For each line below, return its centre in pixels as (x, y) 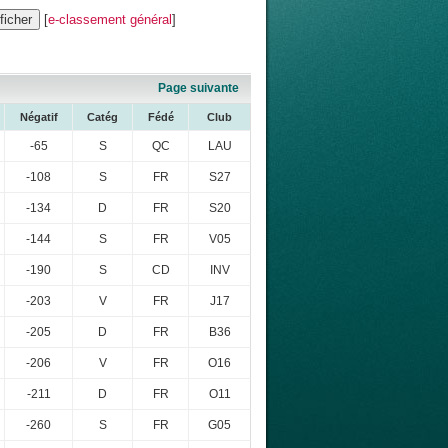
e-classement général (110, 20)
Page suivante (198, 88)
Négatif (38, 117)
